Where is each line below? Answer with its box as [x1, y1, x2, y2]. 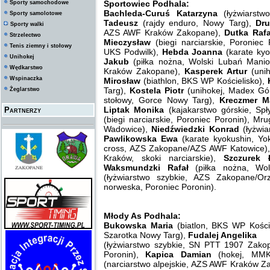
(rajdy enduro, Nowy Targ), [138, 18, 256, 28]
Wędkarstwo [10, 64, 43, 71]
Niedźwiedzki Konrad [151, 124, 243, 134]
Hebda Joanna [162, 47, 223, 57]
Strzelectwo [10, 32, 41, 38]
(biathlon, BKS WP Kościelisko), [140, 76, 268, 86]
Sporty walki [10, 21, 44, 27]
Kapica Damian [145, 250, 219, 259]
